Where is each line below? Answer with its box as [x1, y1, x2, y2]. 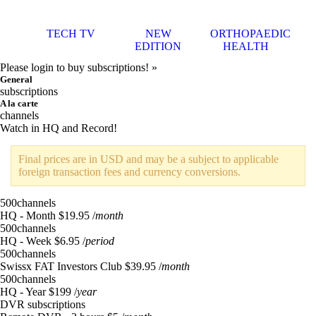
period [85, 235, 114, 247]
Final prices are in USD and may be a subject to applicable [18, 153, 279, 165]
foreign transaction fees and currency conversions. [18, 166, 241, 178]
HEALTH [222, 40, 269, 52]
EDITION [135, 40, 181, 52]
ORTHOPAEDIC [210, 28, 291, 39]
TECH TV [46, 28, 95, 39]
